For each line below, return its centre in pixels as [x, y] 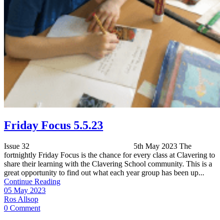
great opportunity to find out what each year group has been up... [104, 173]
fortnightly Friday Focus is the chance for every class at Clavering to [110, 155]
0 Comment [22, 208]
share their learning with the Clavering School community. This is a [108, 164]
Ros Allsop [21, 199]
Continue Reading [32, 182]
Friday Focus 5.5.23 [54, 125]
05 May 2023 [25, 191]
